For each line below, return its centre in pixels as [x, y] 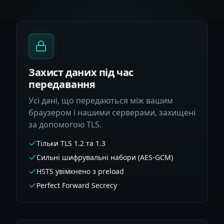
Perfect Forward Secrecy [77, 185]
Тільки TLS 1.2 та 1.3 [71, 143]
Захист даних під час [81, 72]
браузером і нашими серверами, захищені [112, 112]
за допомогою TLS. [65, 124]
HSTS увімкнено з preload [80, 171]
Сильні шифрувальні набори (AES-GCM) [105, 157]
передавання [62, 84]
